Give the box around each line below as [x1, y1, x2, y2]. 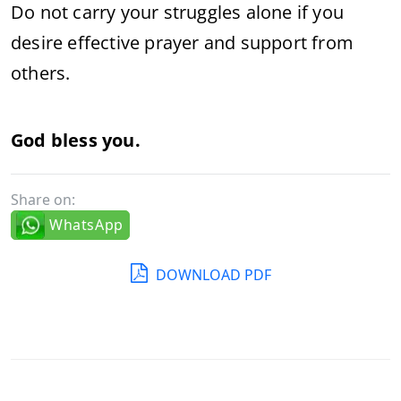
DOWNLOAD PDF [151, 265, 271, 285]
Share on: [11, 190, 75, 209]
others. [11, 61, 71, 85]
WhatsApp [49, 215, 124, 235]
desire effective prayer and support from [11, 30, 354, 55]
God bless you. [11, 128, 141, 152]
